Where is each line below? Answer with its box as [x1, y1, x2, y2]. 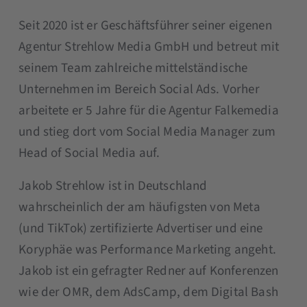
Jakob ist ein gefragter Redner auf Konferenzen [19, 262, 279, 281]
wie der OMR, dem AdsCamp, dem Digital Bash [19, 283, 278, 302]
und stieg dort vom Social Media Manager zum [19, 123, 276, 142]
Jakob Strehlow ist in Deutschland [19, 177, 208, 196]
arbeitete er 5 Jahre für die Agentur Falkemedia [19, 101, 279, 121]
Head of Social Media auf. [19, 144, 160, 163]
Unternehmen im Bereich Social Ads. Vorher [19, 80, 260, 99]
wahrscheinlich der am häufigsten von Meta [19, 198, 260, 217]
